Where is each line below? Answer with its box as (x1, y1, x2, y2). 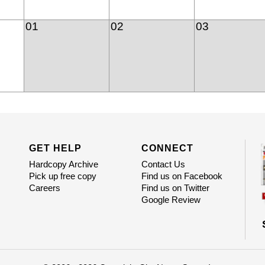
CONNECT (141, 143, 193, 154)
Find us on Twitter (141, 183, 209, 193)
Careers (28, 183, 60, 193)
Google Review (141, 195, 201, 205)
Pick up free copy (28, 171, 96, 182)
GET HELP (28, 143, 82, 154)
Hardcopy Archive (28, 159, 98, 170)
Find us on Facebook (141, 171, 222, 182)
